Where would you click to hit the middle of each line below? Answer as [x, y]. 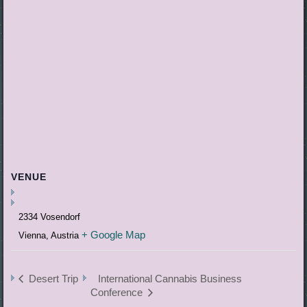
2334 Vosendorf [50, 217]
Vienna [33, 235]
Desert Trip [52, 278]
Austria [65, 235]
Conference [118, 292]
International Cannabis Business [170, 278]
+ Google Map [114, 234]
